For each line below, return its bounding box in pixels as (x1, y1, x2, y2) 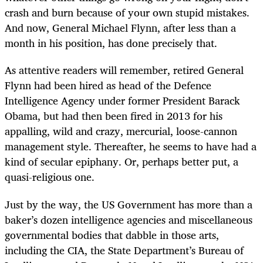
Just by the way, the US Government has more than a (5, 195, 252, 213)
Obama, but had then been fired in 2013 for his (5, 107, 222, 125)
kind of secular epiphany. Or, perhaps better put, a (5, 153, 238, 171)
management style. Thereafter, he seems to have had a (5, 137, 257, 156)
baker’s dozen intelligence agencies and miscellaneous (5, 210, 252, 228)
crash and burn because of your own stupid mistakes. (5, 4, 249, 22)
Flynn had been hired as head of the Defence (5, 76, 211, 95)
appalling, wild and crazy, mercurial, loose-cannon (5, 122, 237, 140)
